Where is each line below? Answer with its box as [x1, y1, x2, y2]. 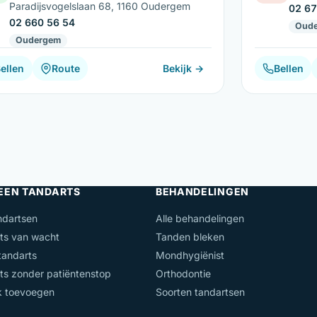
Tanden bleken [155, 231, 224, 243]
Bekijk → [162, 62, 204, 75]
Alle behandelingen [155, 212, 244, 225]
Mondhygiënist [155, 249, 224, 262]
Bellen [274, 62, 304, 75]
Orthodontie [155, 267, 211, 280]
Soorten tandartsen [155, 286, 245, 299]
